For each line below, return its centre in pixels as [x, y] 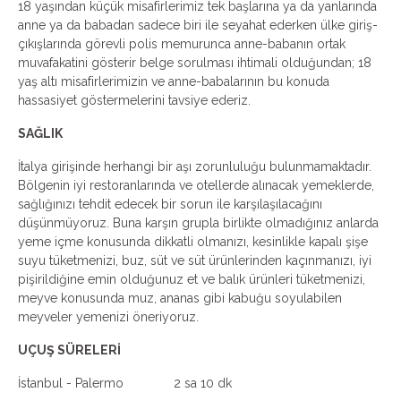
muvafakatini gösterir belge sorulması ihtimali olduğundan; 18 [195, 63]
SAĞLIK [40, 133]
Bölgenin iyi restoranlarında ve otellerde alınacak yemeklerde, [196, 185]
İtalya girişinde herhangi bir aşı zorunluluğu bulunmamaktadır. [195, 166]
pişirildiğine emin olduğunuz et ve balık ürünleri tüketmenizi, [192, 279]
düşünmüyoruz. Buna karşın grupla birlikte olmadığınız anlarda [198, 223]
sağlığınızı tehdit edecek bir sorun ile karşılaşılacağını [170, 204]
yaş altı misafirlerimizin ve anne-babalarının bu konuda [174, 81]
